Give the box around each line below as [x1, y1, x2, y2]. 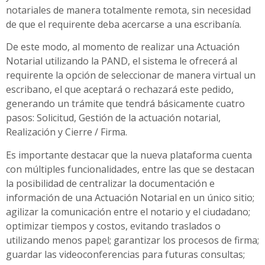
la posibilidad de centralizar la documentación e [6, 176, 215, 190]
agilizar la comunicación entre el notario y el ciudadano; [6, 205, 250, 218]
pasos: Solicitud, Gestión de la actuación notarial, [6, 111, 221, 125]
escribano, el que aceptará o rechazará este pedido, [6, 83, 234, 96]
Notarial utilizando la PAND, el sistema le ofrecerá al [6, 54, 237, 68]
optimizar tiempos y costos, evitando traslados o [6, 219, 221, 232]
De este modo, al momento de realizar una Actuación [6, 40, 240, 54]
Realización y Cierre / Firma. [6, 125, 127, 139]
